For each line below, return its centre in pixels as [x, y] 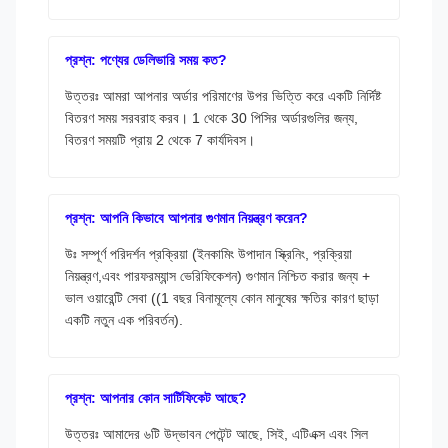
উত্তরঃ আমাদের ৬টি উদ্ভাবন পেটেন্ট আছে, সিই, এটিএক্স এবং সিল [216, 433]
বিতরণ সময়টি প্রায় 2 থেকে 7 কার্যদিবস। [160, 139]
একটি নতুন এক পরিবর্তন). [124, 319]
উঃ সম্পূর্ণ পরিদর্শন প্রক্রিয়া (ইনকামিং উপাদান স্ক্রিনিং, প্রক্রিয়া [208, 253]
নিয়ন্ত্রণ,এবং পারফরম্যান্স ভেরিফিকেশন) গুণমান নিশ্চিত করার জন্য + [217, 275]
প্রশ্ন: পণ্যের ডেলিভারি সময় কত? [146, 59]
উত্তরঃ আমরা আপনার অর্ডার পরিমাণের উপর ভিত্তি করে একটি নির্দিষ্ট [223, 95]
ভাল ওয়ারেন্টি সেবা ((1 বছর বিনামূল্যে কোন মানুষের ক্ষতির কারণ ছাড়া [222, 297]
